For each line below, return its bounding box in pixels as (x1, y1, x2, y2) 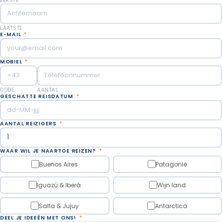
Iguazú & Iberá (36, 180, 81, 189)
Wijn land (157, 180, 186, 189)
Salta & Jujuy (38, 201, 79, 210)
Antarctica (155, 201, 188, 210)
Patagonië (156, 160, 187, 168)
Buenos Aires (39, 160, 78, 168)
